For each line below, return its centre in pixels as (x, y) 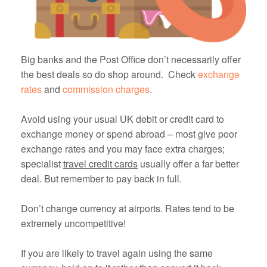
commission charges (106, 89)
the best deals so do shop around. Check (109, 74)
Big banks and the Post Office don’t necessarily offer (131, 59)
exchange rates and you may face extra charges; (123, 148)
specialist (42, 163)
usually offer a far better (188, 163)
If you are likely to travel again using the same (117, 253)
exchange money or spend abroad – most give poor (129, 133)
